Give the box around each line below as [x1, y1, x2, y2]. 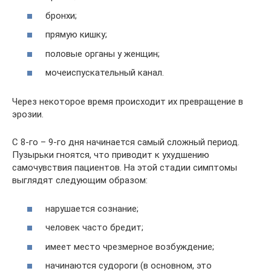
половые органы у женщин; [45, 48, 160, 59]
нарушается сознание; [45, 203, 139, 214]
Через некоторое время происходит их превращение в [12, 96, 243, 108]
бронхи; [45, 10, 77, 21]
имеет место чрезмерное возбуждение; [45, 241, 214, 252]
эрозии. [12, 109, 44, 120]
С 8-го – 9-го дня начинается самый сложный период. [12, 137, 240, 148]
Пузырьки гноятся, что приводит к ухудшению [12, 149, 209, 161]
